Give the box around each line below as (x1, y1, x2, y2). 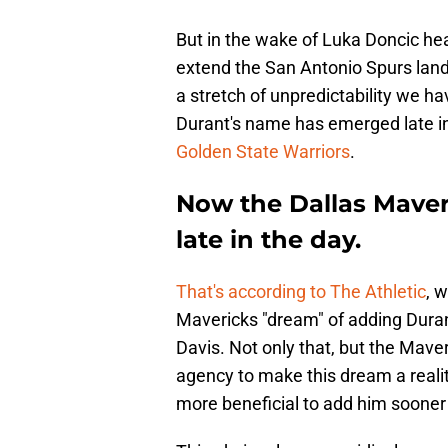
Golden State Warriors (176, 141, 350, 163)
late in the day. (176, 225, 361, 255)
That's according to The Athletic (176, 281, 426, 303)
